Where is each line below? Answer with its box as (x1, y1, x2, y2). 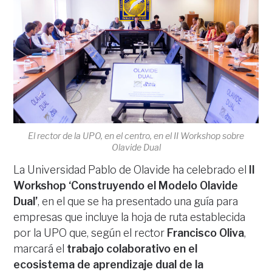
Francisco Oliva (167, 226, 245, 240)
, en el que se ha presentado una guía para (38, 195, 239, 208)
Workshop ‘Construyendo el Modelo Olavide (13, 179, 239, 192)
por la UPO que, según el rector (13, 226, 168, 240)
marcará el (13, 242, 67, 256)
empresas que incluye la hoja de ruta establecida (13, 211, 246, 224)
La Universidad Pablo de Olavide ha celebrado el (13, 163, 250, 177)
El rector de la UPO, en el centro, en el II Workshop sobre (28, 131, 244, 141)
